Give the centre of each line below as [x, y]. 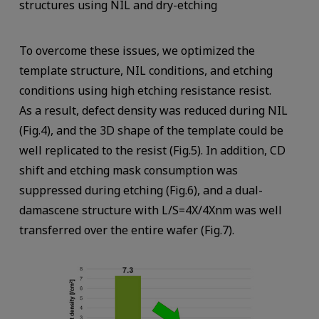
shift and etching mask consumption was [128, 170]
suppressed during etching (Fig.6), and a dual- [141, 190]
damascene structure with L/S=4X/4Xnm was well [150, 210]
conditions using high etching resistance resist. [145, 90]
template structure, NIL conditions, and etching [146, 70]
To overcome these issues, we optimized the [137, 50]
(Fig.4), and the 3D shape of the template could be [151, 130]
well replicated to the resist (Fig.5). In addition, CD [152, 150]
